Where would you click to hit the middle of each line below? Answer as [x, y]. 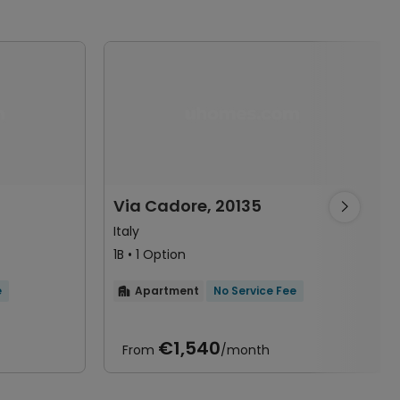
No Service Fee [255, 291]
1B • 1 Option [157, 254]
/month [245, 350]
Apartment [167, 291]
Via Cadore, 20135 [187, 206]
